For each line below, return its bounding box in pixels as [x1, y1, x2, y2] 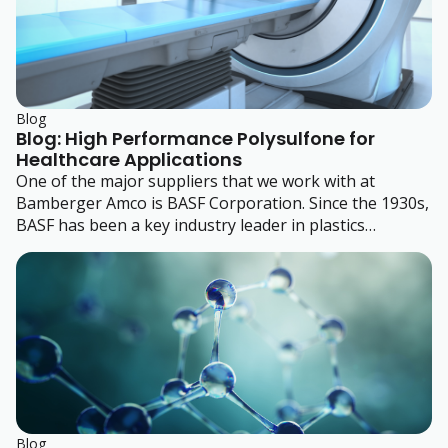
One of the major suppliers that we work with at [16, 169, 375, 192]
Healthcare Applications [16, 146, 242, 172]
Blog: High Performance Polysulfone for [16, 125, 375, 151]
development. [16, 235, 117, 258]
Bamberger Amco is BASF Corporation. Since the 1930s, [16, 191, 429, 214]
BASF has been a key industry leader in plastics [16, 213, 365, 236]
